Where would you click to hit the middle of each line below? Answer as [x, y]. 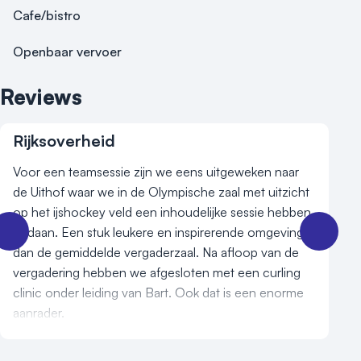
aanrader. [39, 313]
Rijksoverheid [64, 141]
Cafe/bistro [47, 15]
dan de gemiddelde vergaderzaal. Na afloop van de [156, 252]
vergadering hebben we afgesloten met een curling [157, 272]
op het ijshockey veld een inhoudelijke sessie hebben [162, 212]
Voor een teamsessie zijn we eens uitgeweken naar [156, 172]
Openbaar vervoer [67, 52]
